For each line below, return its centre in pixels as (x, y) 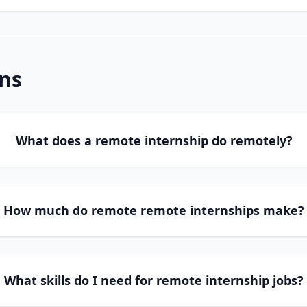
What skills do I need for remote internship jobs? (154, 280)
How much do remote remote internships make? (154, 210)
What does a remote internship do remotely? (154, 140)
